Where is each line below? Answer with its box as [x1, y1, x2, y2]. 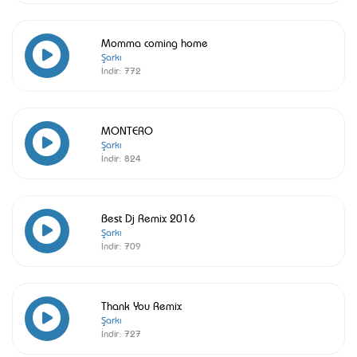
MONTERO [101, 122, 153, 137]
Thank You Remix [101, 297, 182, 312]
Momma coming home [101, 34, 208, 49]
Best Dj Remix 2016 [101, 210, 195, 225]
